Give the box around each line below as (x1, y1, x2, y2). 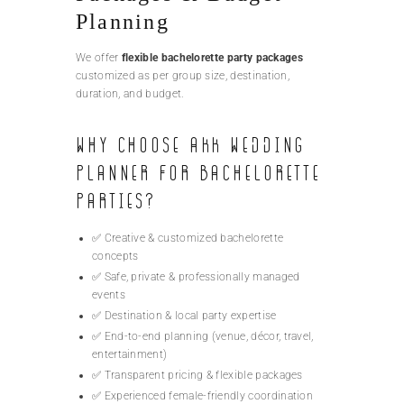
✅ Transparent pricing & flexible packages (92, 369, 303, 382)
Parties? (76, 189, 157, 216)
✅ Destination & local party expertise (92, 309, 277, 323)
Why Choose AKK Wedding (76, 133, 307, 161)
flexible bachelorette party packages (121, 51, 304, 65)
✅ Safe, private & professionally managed (92, 271, 300, 284)
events (92, 289, 125, 302)
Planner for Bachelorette (76, 161, 322, 188)
